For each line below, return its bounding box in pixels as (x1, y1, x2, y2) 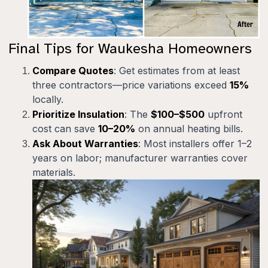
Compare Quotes (32, 65, 114, 77)
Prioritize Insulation (32, 108, 124, 121)
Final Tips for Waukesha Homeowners (8, 39, 252, 58)
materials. (32, 166, 75, 179)
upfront (205, 108, 242, 121)
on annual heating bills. (135, 123, 243, 135)
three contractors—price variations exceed (32, 79, 230, 92)
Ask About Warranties (32, 138, 138, 150)
